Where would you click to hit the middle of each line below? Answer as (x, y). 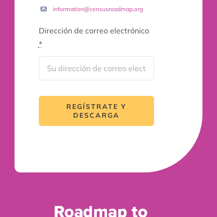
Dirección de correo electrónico (94, 31)
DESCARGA (96, 115)
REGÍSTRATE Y (96, 106)
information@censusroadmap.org (98, 9)
